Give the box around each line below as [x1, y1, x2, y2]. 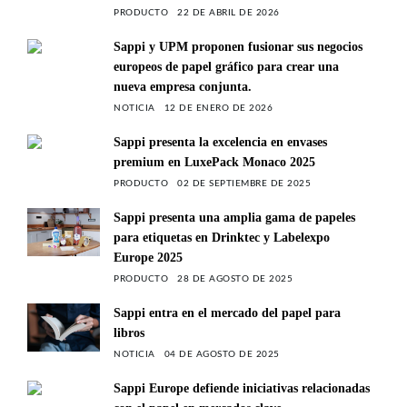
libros [114, 325, 144, 340]
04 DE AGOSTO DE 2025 [164, 349, 280, 359]
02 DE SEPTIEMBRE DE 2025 [177, 178, 311, 188]
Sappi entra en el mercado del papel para [114, 305, 341, 320]
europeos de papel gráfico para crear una [114, 59, 339, 74]
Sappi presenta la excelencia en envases [114, 134, 327, 149]
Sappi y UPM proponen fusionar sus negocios [114, 39, 362, 54]
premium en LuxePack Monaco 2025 [114, 154, 315, 169]
